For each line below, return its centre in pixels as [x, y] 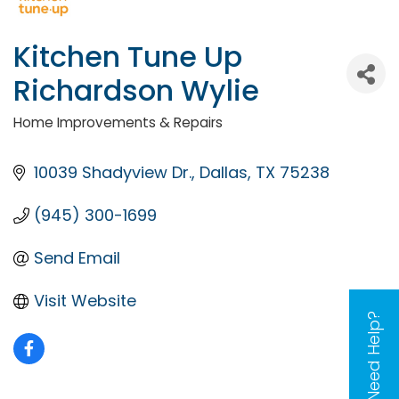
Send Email [77, 257]
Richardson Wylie [136, 90]
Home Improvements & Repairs [118, 122]
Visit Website [85, 300]
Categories [82, 136]
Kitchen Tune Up [128, 56]
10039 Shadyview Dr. [112, 172]
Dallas [223, 172]
